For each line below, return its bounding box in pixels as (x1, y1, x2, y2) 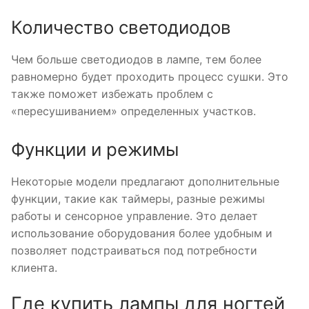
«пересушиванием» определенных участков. (11, 103, 256, 118)
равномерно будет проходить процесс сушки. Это (11, 69, 288, 83)
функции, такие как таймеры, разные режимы (11, 192, 265, 206)
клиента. (11, 261, 57, 275)
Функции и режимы (11, 139, 179, 161)
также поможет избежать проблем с (11, 86, 213, 101)
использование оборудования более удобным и (11, 226, 272, 241)
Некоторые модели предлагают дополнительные (11, 175, 279, 189)
